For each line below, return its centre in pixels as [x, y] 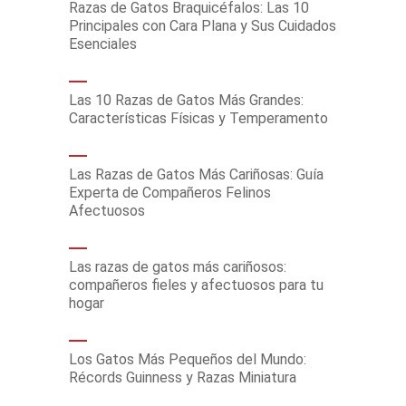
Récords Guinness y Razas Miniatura [183, 377]
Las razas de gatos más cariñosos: [178, 267]
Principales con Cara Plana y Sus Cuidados [203, 26]
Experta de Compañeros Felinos [170, 193]
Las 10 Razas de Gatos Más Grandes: [186, 100]
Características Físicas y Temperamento [198, 118]
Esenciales [103, 44]
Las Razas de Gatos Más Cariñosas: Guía [196, 174]
